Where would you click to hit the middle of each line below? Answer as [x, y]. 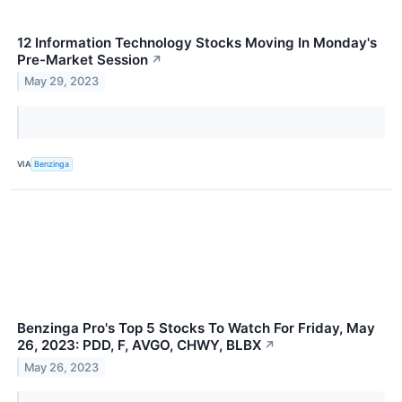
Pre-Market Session [83, 59]
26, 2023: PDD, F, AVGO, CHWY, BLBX [139, 345]
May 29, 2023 [62, 82]
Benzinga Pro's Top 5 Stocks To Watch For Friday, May [196, 328]
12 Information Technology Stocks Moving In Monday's [197, 42]
